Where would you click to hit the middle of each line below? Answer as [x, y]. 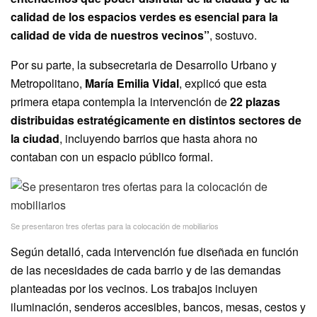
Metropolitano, [48, 83]
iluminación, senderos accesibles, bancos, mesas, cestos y [158, 307]
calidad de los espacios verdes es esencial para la [144, 17]
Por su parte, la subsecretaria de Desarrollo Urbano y [144, 65]
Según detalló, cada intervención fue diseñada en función [155, 252]
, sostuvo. [233, 35]
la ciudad [35, 139]
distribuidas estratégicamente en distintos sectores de [156, 120]
